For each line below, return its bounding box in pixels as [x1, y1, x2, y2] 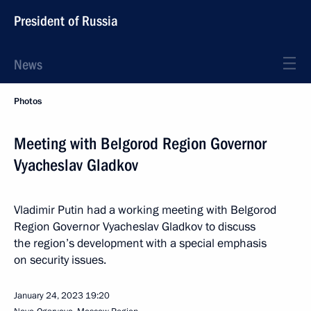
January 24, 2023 [14, 289, 83, 302]
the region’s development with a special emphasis [14, 235, 267, 251]
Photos [14, 95, 42, 108]
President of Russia [14, 12, 118, 29]
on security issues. [14, 252, 106, 268]
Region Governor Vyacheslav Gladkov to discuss [14, 219, 255, 235]
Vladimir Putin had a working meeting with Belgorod [14, 202, 276, 218]
